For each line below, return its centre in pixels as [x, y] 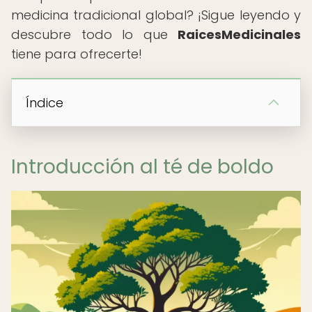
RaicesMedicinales [239, 34]
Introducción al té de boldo [142, 167]
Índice [45, 103]
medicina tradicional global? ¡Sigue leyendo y [156, 15]
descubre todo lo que [94, 34]
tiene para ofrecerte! [77, 54]
